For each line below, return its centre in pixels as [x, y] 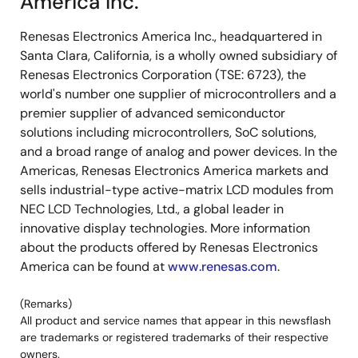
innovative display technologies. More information [165, 228]
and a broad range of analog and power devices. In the [179, 151]
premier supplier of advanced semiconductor [153, 113]
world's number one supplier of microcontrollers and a [178, 93]
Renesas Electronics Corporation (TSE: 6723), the [163, 74]
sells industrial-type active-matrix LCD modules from [177, 189]
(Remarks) [46, 303]
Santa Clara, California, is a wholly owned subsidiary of [179, 55]
